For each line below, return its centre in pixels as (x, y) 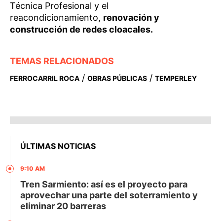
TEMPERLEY (176, 78)
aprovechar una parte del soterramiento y (109, 195)
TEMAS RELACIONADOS (62, 61)
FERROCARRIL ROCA (45, 78)
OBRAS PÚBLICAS (117, 78)
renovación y (131, 18)
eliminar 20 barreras (63, 206)
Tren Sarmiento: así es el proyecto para (104, 184)
